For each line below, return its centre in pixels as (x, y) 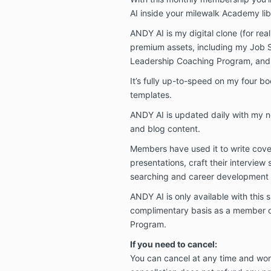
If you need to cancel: (173, 244)
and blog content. (165, 128)
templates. (151, 94)
